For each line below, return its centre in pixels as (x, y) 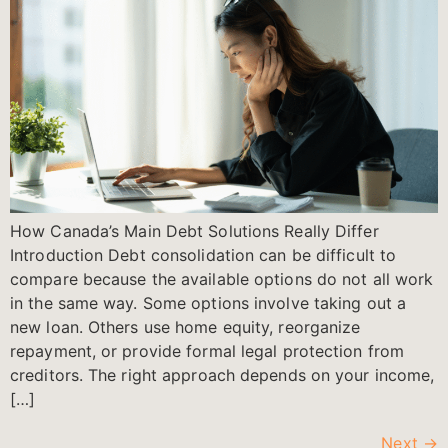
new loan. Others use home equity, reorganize (185, 326)
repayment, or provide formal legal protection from (207, 350)
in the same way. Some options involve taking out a (208, 302)
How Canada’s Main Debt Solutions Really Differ (194, 230)
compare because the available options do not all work (222, 278)
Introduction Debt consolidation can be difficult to (203, 254)
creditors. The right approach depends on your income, (222, 374)
